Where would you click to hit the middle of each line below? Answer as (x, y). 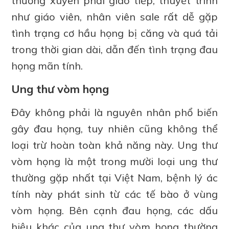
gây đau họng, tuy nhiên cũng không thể (114, 129)
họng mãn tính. (47, 66)
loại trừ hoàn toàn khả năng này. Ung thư (114, 145)
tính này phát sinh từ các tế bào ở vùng (114, 194)
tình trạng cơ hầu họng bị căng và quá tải (114, 33)
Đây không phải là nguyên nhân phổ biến (114, 112)
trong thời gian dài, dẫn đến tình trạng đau (114, 50)
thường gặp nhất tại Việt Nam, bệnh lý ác (114, 178)
